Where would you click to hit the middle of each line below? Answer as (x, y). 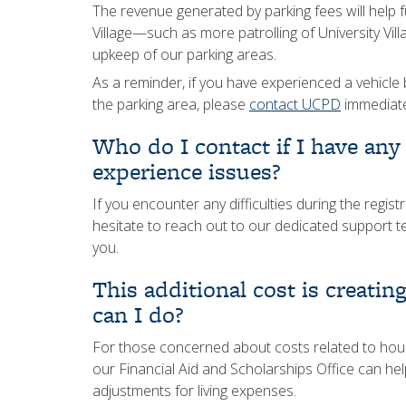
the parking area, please (171, 104)
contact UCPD (295, 104)
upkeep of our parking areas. (186, 54)
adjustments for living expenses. (196, 391)
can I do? (138, 314)
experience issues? (186, 171)
